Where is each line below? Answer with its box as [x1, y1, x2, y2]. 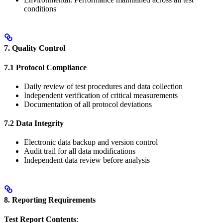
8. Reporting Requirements [4, 195, 96, 204]
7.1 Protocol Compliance [4, 63, 87, 72]
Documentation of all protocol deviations [24, 100, 152, 109]
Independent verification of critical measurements [24, 91, 178, 100]
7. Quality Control [4, 44, 65, 53]
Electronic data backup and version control [24, 138, 158, 147]
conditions [24, 4, 56, 13]
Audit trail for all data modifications [24, 147, 135, 156]
